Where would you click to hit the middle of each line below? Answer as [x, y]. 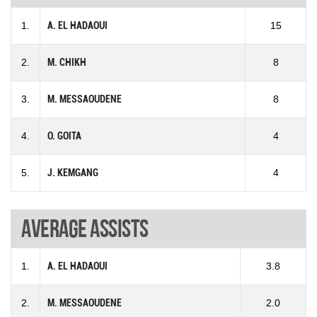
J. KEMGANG [73, 173]
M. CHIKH [67, 63]
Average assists [85, 229]
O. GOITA [64, 136]
